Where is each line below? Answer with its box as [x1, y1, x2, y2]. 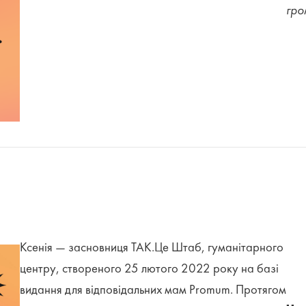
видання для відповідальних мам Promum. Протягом [20, 284, 287, 297]
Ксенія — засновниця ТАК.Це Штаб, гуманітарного [20, 242, 284, 255]
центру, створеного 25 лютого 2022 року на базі [20, 263, 279, 276]
